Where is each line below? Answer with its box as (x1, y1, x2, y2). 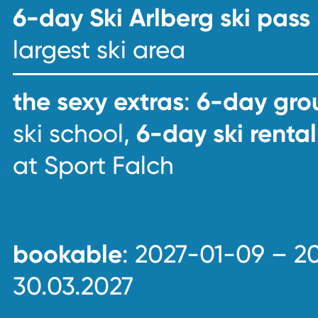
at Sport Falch (13, 150, 174, 180)
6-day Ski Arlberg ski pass (13, 3, 310, 33)
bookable (13, 239, 122, 269)
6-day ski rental (136, 119, 317, 148)
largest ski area (13, 35, 185, 65)
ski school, (13, 119, 136, 148)
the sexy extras (13, 87, 184, 116)
